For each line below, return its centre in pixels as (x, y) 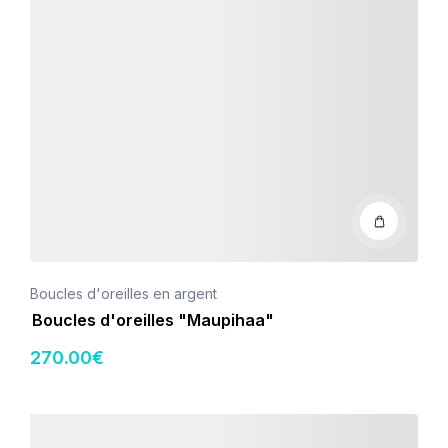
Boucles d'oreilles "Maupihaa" (153, 320)
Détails (51, 423)
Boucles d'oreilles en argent (123, 293)
